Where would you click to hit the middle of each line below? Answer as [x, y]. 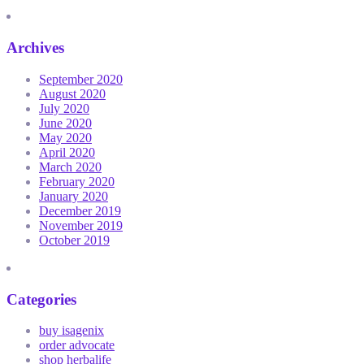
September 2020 [81, 79]
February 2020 [77, 181]
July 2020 [64, 108]
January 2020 [74, 196]
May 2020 [65, 137]
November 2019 [81, 225]
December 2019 [80, 210]
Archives [35, 48]
